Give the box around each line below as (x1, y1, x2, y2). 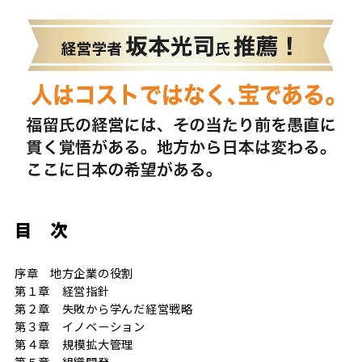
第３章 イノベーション (14, 318, 145, 335)
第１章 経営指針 (14, 282, 110, 300)
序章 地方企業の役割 (14, 264, 134, 282)
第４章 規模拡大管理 (14, 335, 134, 353)
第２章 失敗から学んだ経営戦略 (14, 300, 193, 318)
